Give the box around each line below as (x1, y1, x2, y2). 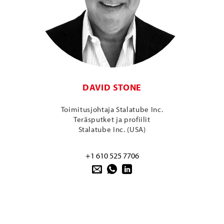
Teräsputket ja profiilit (73, 114, 150, 124)
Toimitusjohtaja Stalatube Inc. (60, 104, 163, 114)
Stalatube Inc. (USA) (78, 124, 146, 134)
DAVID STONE (82, 81, 142, 93)
